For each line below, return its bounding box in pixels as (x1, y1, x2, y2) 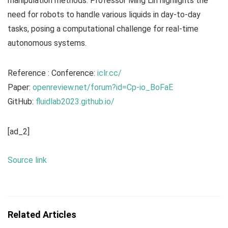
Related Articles (8, 209, 76, 220)
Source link (8, 155, 47, 165)
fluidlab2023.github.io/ (36, 97, 115, 107)
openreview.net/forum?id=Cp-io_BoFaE (33, 82, 173, 93)
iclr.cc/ (97, 68, 122, 78)
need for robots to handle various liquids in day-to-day (8, 10, 201, 20)
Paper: (8, 82, 33, 93)
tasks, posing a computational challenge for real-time (8, 24, 198, 34)
